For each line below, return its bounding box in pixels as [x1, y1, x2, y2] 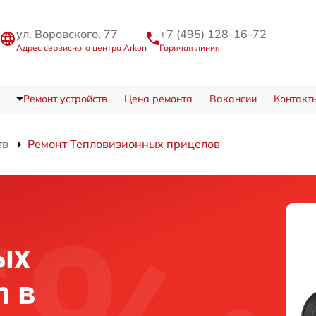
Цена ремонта [123, 92, 193, 105]
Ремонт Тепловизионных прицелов [28, 136, 220, 151]
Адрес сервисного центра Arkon [16, 42, 147, 53]
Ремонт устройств [23, 92, 107, 105]
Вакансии [209, 92, 257, 105]
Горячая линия [159, 42, 220, 53]
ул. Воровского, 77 [16, 26, 118, 41]
